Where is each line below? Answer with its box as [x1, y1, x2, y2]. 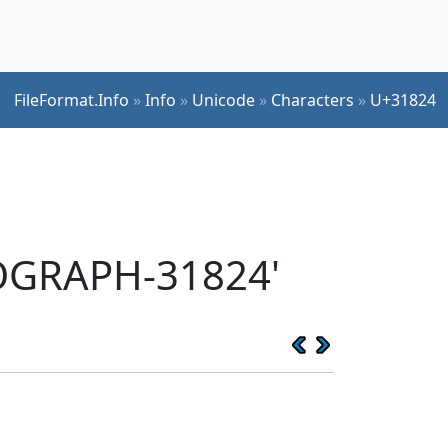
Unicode [192, 88, 255, 111]
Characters [271, 88, 354, 111]
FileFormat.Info [14, 88, 129, 111]
